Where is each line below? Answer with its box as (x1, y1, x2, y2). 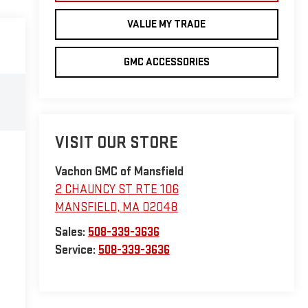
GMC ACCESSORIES (123, 55, 210, 69)
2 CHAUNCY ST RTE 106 (54, 182, 179, 197)
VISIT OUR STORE (54, 133, 178, 153)
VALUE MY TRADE (127, 17, 206, 31)
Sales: (54, 225, 88, 240)
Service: (54, 243, 98, 258)
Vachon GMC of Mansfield (54, 164, 184, 179)
